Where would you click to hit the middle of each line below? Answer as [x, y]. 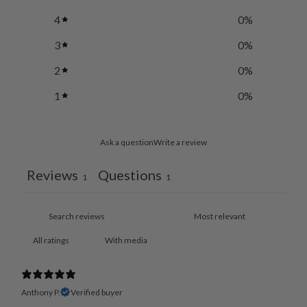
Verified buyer [96, 292]
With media [126, 240]
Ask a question [127, 142]
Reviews [52, 174]
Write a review [180, 142]
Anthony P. [40, 292]
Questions [130, 174]
